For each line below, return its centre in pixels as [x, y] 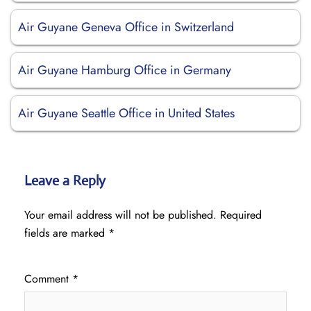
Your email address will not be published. [120, 215]
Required [241, 215]
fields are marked [66, 233]
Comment [48, 279]
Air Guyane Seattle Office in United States [126, 113]
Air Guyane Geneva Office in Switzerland [126, 27]
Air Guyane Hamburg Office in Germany [125, 70]
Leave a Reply [65, 181]
